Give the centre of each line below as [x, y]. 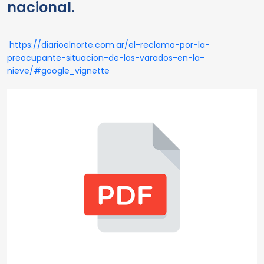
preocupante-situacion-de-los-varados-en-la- [106, 58]
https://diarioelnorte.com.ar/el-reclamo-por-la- [110, 45]
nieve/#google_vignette [58, 71]
